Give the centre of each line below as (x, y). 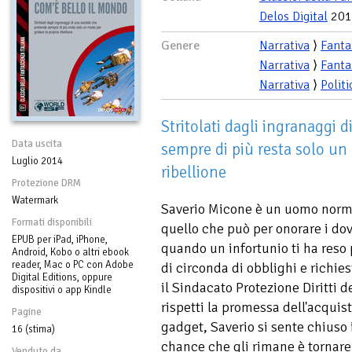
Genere (180, 45)
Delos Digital (293, 16)
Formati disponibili (52, 222)
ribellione (194, 172)
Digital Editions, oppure (62, 277)
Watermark (35, 200)
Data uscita (37, 143)
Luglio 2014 (37, 161)
